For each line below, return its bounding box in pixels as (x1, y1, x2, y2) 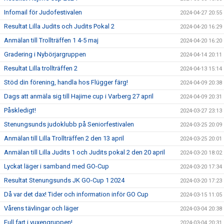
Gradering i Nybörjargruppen (4, 50, 86, 58)
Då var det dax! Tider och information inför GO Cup (4, 190, 148, 198)
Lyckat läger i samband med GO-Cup (4, 162, 109, 170)
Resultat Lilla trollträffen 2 (4, 64, 77, 72)
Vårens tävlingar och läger (4, 204, 78, 212)
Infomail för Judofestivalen (4, 8, 82, 16)
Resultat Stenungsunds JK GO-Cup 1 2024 (4, 176, 124, 184)
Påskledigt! (4, 106, 36, 114)
